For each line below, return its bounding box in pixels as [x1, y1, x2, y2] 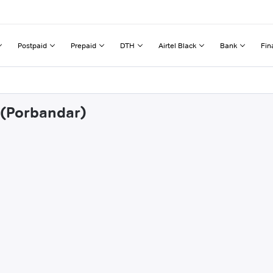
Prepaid [71, 40, 96, 50]
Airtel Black [158, 40, 196, 50]
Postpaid [18, 40, 47, 50]
